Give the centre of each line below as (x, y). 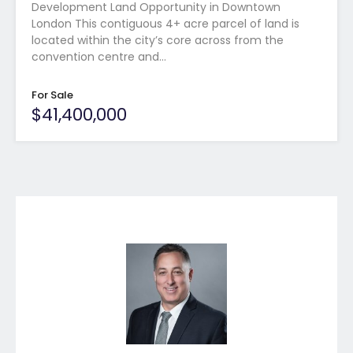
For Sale (52, 95)
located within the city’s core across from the (158, 41)
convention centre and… (99, 57)
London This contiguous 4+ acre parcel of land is (165, 24)
